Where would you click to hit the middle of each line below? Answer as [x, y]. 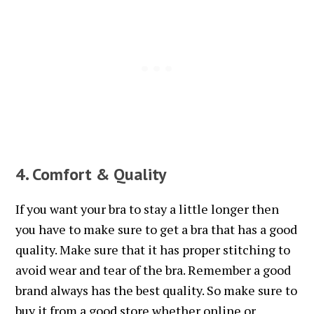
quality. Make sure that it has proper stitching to [153, 249]
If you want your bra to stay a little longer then [148, 209]
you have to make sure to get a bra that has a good [157, 229]
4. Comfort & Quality [91, 174]
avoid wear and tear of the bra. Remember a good [153, 269]
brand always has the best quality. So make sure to [157, 290]
